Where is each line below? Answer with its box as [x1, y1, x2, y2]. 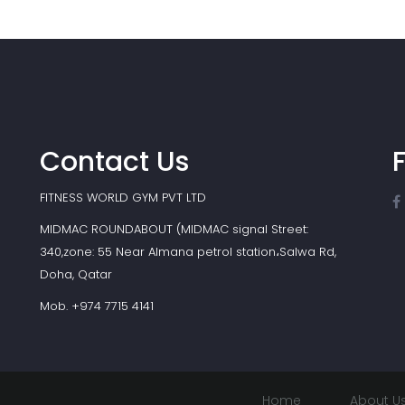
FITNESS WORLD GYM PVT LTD [40, 189, 206, 206]
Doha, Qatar [40, 266, 112, 283]
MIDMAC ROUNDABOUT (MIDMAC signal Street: [40, 221, 308, 238]
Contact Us [40, 143, 189, 181]
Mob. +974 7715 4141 [40, 297, 154, 315]
